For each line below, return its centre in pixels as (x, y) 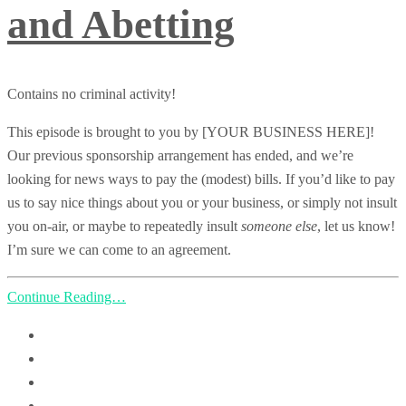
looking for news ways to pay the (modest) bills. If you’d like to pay (201, 179)
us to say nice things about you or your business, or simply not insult (202, 202)
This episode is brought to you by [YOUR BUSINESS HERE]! (191, 131)
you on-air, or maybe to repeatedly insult (124, 226)
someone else (279, 226)
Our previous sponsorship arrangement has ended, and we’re (180, 155)
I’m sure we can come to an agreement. (119, 249)
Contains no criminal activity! (92, 93)
